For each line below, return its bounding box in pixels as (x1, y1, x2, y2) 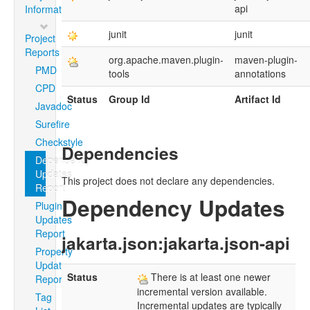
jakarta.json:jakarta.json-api (62, 230, 291, 256)
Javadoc (35, 99, 72, 113)
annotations (235, 66, 286, 81)
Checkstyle (35, 135, 83, 149)
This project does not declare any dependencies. (62, 174, 275, 188)
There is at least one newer (148, 270, 271, 284)
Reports (25, 45, 60, 60)
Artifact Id (235, 92, 282, 107)
